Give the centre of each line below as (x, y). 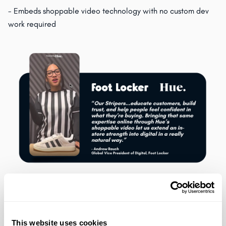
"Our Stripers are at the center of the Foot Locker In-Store (113, 188)
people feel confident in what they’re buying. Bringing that (113, 214)
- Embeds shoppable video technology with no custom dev (108, 11)
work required (32, 24)
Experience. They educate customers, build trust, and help (113, 201)
